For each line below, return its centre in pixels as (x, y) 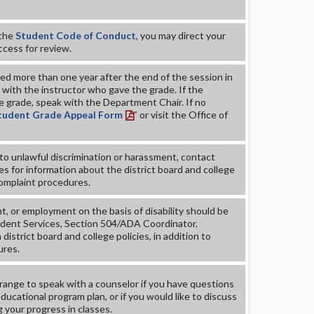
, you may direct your (181, 35)
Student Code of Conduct (76, 35)
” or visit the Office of (181, 115)
